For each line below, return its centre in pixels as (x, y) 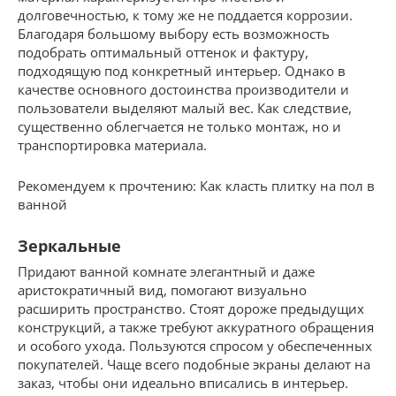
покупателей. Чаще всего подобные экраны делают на (194, 364)
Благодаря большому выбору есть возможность (174, 33)
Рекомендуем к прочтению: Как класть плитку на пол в (196, 185)
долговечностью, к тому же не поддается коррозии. (185, 15)
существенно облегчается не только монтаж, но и (179, 126)
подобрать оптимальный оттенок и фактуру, (163, 52)
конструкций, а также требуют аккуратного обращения (196, 327)
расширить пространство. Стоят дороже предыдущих (191, 308)
